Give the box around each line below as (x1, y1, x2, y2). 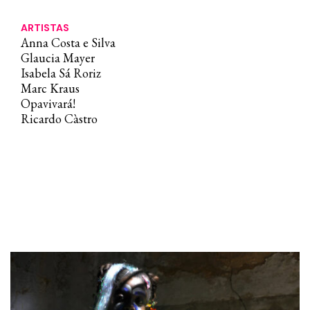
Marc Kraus (21, 80, 80, 96)
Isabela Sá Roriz (21, 65, 101, 81)
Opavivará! (21, 95, 75, 111)
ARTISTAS (21, 21, 69, 34)
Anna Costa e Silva (21, 35, 116, 51)
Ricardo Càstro (21, 111, 98, 127)
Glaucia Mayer (21, 50, 95, 66)
